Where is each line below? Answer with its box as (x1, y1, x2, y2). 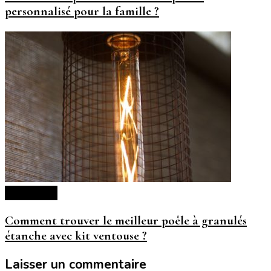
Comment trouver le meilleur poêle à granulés (5, 213, 247, 229)
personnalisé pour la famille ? (5, 4, 159, 19)
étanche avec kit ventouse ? (5, 228, 147, 244)
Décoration (5, 186, 57, 201)
